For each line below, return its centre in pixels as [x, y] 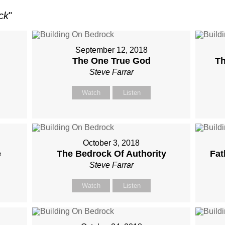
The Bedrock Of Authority [111, 154]
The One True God [111, 61]
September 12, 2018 [111, 50]
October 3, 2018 [111, 143]
